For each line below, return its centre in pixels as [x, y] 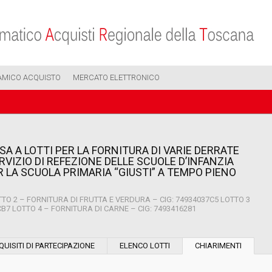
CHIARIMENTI [218, 246]
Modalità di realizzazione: [194, 262]
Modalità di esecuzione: [189, 230]
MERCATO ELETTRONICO [116, 77]
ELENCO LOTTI [145, 246]
